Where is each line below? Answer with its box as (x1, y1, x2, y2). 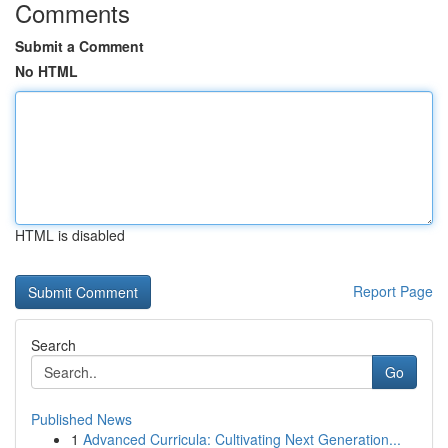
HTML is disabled (15, 225, 125, 245)
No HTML (15, 61, 78, 81)
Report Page (353, 281, 433, 301)
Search (31, 335, 76, 355)
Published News (31, 409, 132, 429)
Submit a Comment (15, 36, 144, 56)
